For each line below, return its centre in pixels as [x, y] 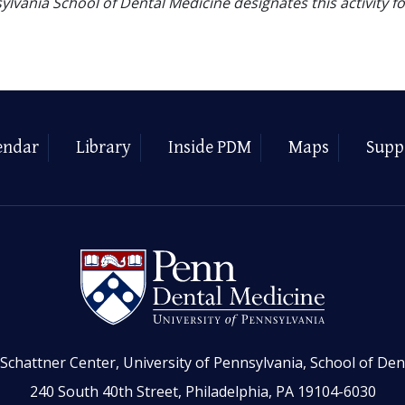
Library [103, 148]
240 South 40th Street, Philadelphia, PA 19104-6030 [202, 392]
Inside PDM [209, 148]
